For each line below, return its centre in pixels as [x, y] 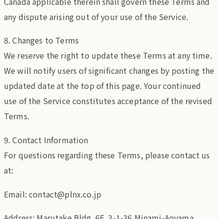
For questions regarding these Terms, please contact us [107, 155]
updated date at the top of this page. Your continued [103, 86]
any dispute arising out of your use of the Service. [96, 16]
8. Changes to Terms [42, 40]
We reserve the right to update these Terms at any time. [108, 55]
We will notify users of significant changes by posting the [109, 71]
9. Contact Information [46, 140]
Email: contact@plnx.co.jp [53, 194]
